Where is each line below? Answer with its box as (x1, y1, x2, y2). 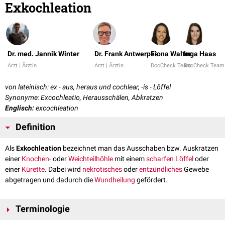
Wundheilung (94, 176, 135, 184)
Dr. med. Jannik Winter (8, 50, 79, 58)
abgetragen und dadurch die (5, 176, 94, 184)
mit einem (113, 155, 146, 163)
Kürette (22, 165, 45, 174)
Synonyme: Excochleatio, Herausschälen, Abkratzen (5, 93, 163, 102)
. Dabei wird (45, 165, 82, 174)
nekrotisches (82, 165, 122, 174)
